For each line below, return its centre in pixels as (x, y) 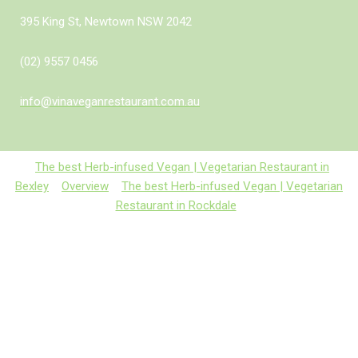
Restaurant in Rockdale (176, 206)
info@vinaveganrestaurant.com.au (110, 102)
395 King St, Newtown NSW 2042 (106, 22)
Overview (85, 187)
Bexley (32, 187)
